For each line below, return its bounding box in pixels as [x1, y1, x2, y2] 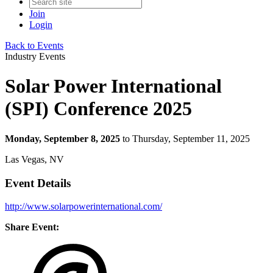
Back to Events [5, 40, 63, 51]
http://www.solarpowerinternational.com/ [5, 201, 162, 212]
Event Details [5, 176, 71, 190]
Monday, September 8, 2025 [5, 133, 120, 144]
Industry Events [5, 51, 65, 62]
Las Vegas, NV [5, 154, 64, 165]
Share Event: [5, 222, 59, 233]
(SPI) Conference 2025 [5, 97, 192, 120]
